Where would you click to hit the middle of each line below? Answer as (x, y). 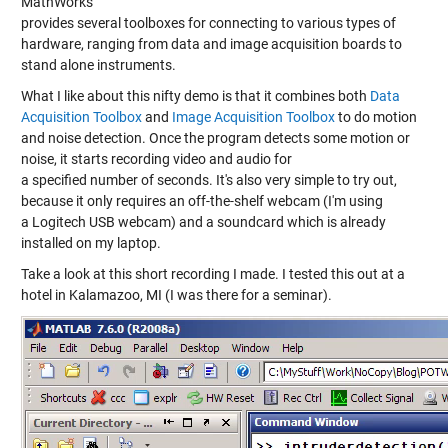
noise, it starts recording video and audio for (156, 159)
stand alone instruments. (98, 65)
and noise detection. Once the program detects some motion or (215, 138)
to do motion (375, 117)
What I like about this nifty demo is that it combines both (195, 96)
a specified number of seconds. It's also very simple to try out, (208, 180)
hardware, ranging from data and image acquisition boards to (211, 44)
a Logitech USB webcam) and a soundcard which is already (203, 222)
